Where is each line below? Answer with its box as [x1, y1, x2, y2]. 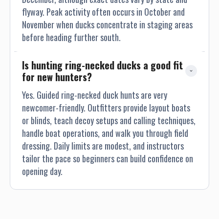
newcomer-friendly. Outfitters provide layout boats [22, 101, 190, 114]
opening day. [22, 165, 63, 177]
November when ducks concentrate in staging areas [22, 18, 193, 31]
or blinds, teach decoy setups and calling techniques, [22, 114, 196, 127]
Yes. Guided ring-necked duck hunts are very [22, 88, 167, 101]
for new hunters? [22, 69, 92, 84]
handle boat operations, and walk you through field [22, 127, 188, 139]
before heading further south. [22, 30, 121, 44]
